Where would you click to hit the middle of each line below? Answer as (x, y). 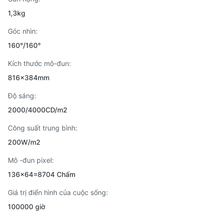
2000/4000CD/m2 (38, 110)
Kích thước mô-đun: (39, 63)
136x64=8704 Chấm (42, 174)
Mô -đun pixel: (31, 160)
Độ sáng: (22, 96)
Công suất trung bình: (43, 128)
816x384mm (29, 77)
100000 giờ (27, 207)
